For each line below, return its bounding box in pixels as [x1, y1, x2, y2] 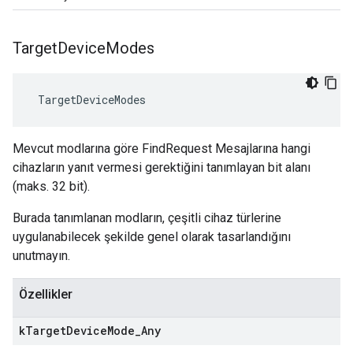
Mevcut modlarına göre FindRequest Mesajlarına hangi [13, 141, 310, 156]
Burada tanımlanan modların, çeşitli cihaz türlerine [13, 210, 281, 225]
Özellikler [19, 287, 72, 302]
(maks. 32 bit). [13, 179, 90, 194]
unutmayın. [13, 248, 70, 263]
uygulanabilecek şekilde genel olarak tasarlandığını [13, 229, 291, 244]
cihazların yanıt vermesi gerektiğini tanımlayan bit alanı [13, 160, 310, 175]
